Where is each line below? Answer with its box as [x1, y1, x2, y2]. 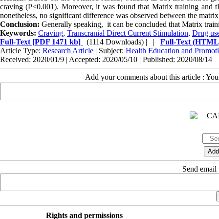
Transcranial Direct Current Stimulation [67, 28, 188, 37]
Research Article [43, 46, 93, 55]
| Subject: [93, 46, 126, 55]
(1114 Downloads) [87, 37, 144, 46]
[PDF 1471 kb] [30, 37, 81, 46]
